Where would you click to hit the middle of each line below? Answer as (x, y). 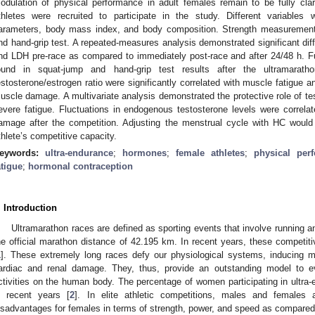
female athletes (210, 153)
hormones (144, 153)
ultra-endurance (79, 153)
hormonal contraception (81, 166)
